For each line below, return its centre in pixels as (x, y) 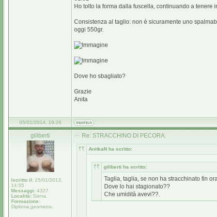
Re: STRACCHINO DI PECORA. (124, 136)
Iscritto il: (22, 180)
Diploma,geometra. (32, 207)
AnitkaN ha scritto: (110, 149)
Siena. (39, 196)
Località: (21, 196)
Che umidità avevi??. (132, 194)
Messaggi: (23, 191)
